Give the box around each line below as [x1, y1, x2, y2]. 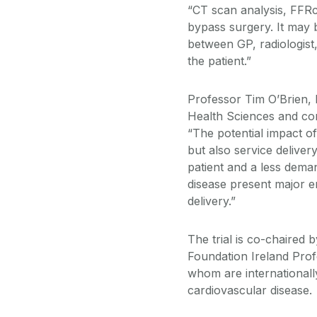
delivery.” [188, 193, 236, 208]
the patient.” [188, 53, 251, 68]
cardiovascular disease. [188, 282, 312, 297]
